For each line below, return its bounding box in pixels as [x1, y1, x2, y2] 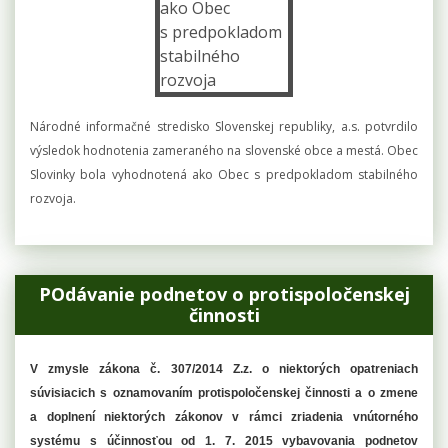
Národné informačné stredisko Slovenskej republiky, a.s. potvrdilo [30, 117, 418, 135]
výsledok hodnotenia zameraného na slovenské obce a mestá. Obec [30, 141, 418, 159]
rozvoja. [30, 189, 76, 207]
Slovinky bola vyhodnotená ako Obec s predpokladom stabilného [30, 165, 418, 183]
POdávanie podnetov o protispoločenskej [38, 281, 410, 306]
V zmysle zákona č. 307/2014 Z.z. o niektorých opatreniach [30, 361, 418, 376]
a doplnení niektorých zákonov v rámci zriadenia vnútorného [30, 409, 418, 424]
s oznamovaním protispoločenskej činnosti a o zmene [100, 385, 419, 400]
